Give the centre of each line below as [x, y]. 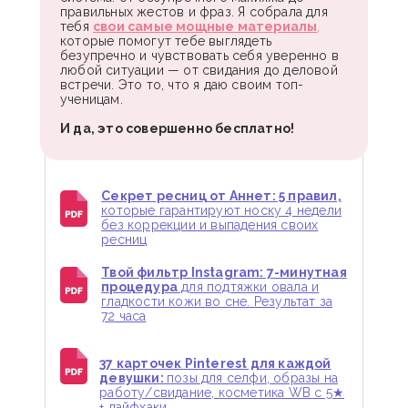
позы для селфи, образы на [253, 377]
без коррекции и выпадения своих [210, 225]
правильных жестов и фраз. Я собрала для [194, 12]
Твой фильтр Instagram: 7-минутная [224, 272]
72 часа [124, 316]
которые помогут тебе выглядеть [166, 41]
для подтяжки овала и [248, 286]
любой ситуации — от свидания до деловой [199, 71]
